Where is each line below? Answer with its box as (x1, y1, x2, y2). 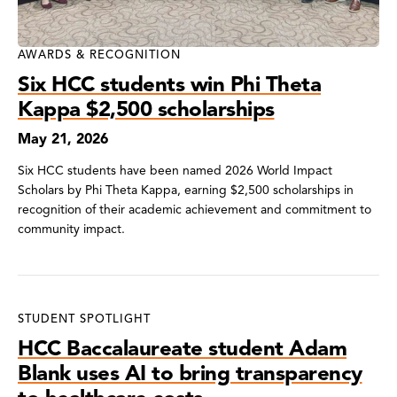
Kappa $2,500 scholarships (18, 95, 275, 122)
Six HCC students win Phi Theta (18, 70, 321, 97)
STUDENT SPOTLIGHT (18, 311, 151, 326)
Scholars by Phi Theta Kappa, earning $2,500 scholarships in (18, 182, 354, 198)
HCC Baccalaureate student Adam (18, 334, 346, 362)
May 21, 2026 (18, 129, 108, 148)
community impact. (18, 221, 125, 237)
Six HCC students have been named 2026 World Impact (18, 162, 332, 178)
